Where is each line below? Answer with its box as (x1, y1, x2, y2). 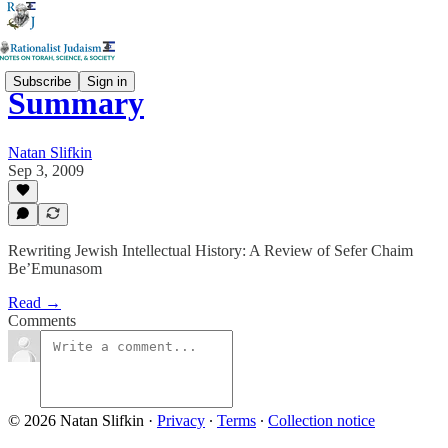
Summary (8, 85, 144, 122)
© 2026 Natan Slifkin (8, 412, 144, 429)
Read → (8, 294, 61, 311)
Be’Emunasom (8, 260, 102, 277)
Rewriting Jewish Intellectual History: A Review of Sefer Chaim (8, 242, 413, 259)
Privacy (157, 412, 205, 429)
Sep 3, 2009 (8, 161, 84, 179)
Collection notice (268, 412, 375, 429)
